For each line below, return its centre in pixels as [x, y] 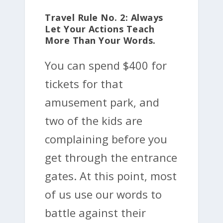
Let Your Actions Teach [100, 29]
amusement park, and [102, 102]
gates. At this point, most [111, 175]
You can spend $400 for [106, 65]
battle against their [95, 212]
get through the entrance [111, 157]
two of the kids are [94, 120]
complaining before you [106, 139]
